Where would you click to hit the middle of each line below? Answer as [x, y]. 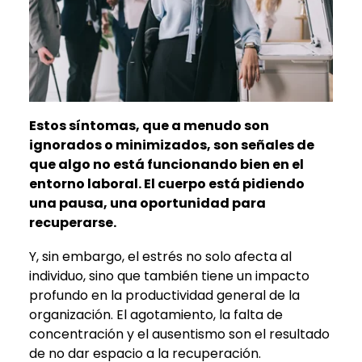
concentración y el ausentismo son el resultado [179, 334]
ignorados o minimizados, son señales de [172, 145]
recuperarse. [73, 222]
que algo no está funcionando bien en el [166, 164]
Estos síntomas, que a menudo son [149, 125]
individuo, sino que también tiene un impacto [169, 276]
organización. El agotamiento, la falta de [156, 314]
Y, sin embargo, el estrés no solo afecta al [160, 256]
